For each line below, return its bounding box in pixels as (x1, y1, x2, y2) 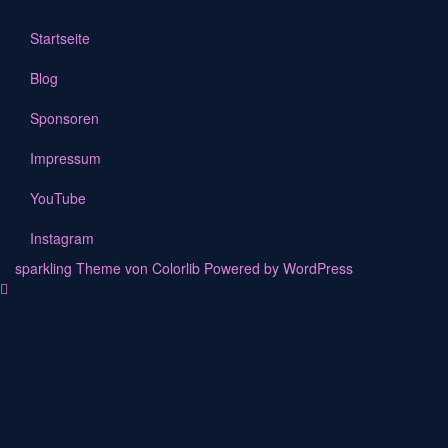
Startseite (30, 27, 90, 48)
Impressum (30, 147, 101, 168)
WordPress (283, 257, 353, 278)
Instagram (30, 227, 94, 248)
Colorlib (152, 257, 200, 278)
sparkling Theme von (15, 257, 152, 278)
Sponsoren (30, 107, 99, 128)
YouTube (30, 187, 86, 208)
